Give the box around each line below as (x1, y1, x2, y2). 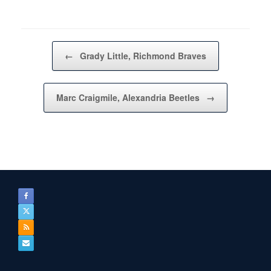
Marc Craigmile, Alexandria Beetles (56, 91, 202, 104)
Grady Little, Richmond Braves (77, 50, 206, 62)
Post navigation (21, 41, 76, 53)
